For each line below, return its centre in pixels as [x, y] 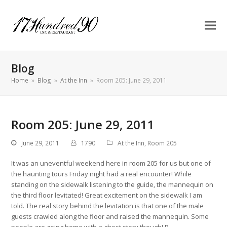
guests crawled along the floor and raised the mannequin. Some [110, 216]
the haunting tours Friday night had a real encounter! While [102, 174]
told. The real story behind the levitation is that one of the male [108, 205]
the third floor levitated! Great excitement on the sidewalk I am [107, 195]
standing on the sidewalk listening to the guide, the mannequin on [112, 184]
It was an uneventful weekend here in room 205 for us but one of [111, 163]
